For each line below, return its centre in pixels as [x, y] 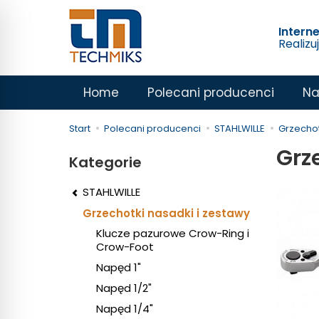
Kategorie [105, 162]
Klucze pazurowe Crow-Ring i [173, 234]
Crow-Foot [125, 247]
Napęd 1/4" [125, 309]
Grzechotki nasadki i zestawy [166, 214]
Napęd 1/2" [124, 288]
